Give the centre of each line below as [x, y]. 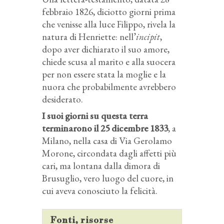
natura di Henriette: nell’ [89, 37]
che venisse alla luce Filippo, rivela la [109, 24]
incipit [148, 37]
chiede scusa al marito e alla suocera [109, 62]
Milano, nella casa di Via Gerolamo [107, 141]
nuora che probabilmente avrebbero [109, 87]
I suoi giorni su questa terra [95, 116]
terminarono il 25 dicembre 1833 [105, 128]
